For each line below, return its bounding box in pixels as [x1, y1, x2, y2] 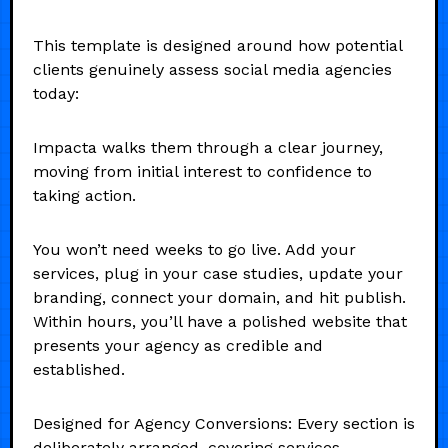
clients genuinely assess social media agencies [33, 59, 392, 79]
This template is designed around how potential [33, 35, 402, 55]
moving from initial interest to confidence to [33, 161, 372, 181]
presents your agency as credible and [33, 335, 323, 355]
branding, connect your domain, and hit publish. [33, 287, 406, 307]
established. [33, 359, 125, 379]
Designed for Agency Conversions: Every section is [33, 413, 415, 433]
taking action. [33, 185, 136, 205]
